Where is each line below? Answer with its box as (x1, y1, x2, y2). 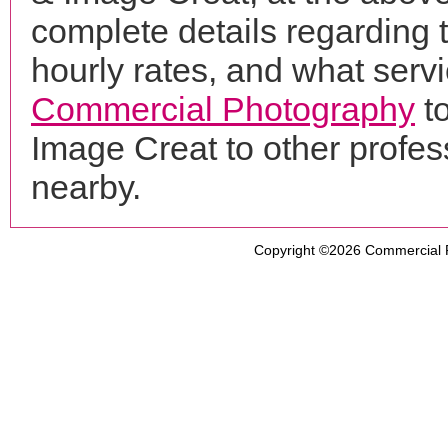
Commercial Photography (31, 90, 415, 128)
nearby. (31, 168, 141, 206)
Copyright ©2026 (253, 242, 365, 258)
